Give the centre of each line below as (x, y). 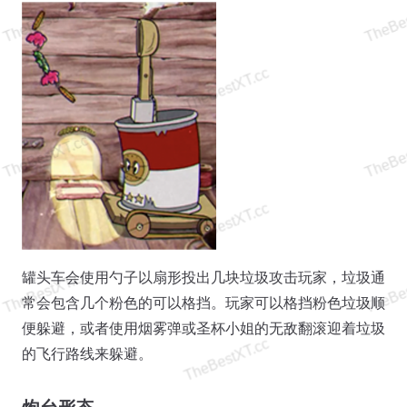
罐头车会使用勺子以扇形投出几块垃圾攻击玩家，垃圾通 (203, 277)
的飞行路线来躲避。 (87, 353)
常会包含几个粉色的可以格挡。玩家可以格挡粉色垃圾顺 (203, 303)
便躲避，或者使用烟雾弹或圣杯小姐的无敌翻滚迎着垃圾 (203, 328)
